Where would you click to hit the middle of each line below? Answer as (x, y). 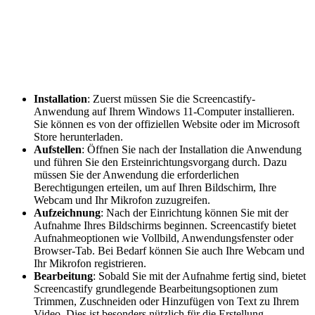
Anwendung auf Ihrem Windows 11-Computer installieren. (164, 111)
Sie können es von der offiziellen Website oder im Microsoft (167, 124)
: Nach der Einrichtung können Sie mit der (194, 212)
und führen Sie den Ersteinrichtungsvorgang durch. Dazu (160, 162)
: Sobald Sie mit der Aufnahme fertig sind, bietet (199, 276)
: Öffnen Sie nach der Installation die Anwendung (192, 149)
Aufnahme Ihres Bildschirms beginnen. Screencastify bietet (165, 225)
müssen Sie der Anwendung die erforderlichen (136, 174)
